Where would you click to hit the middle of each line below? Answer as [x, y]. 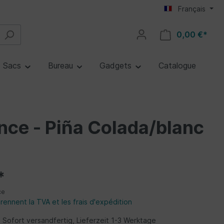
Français [192, 9]
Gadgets [117, 66]
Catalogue [177, 66]
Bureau [61, 66]
